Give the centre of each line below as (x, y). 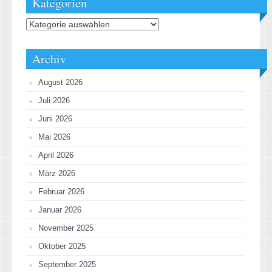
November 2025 (66, 228)
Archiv (49, 59)
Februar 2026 (61, 192)
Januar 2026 (60, 210)
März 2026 (57, 174)
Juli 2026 (54, 101)
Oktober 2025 (62, 246)
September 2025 (67, 265)
